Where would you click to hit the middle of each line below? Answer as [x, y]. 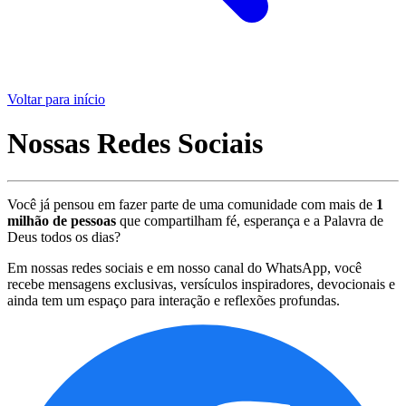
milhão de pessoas [62, 220]
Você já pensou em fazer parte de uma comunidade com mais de [192, 204]
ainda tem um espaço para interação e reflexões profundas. [174, 300]
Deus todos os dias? [64, 237]
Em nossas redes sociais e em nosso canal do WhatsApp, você [184, 267]
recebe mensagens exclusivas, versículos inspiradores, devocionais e [201, 284]
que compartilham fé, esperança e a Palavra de [250, 220]
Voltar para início [56, 99]
